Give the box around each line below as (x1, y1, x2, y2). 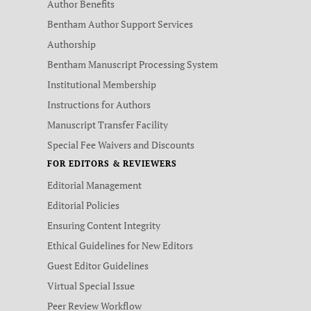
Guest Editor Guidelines (47, 259, 149, 272)
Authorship (47, 37, 96, 51)
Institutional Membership (47, 78, 156, 91)
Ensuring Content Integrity (47, 219, 160, 232)
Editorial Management (47, 178, 142, 192)
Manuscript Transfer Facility (47, 118, 168, 131)
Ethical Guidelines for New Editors (47, 239, 193, 252)
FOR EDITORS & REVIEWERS (47, 158, 178, 169)
